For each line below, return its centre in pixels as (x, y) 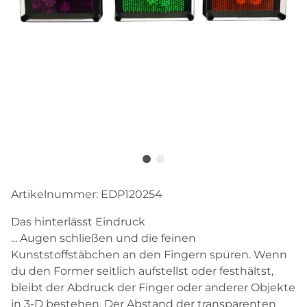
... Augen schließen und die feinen (103, 238)
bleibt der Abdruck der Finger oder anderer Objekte (153, 287)
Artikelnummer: (56, 194)
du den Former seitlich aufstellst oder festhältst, (142, 271)
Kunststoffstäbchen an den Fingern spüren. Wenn (149, 254)
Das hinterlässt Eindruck (78, 221)
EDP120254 (132, 194)
